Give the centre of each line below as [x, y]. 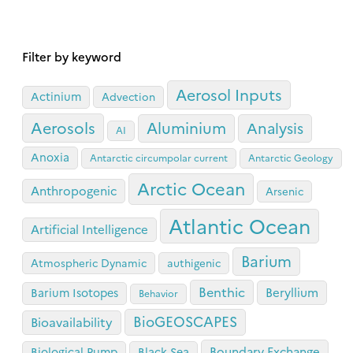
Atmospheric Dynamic [89, 262]
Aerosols [63, 127]
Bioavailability [72, 321]
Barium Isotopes [74, 292]
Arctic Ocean [191, 188]
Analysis [275, 127]
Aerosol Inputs [229, 94]
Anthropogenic [74, 190]
